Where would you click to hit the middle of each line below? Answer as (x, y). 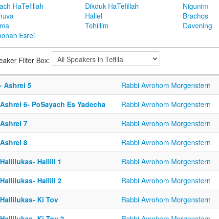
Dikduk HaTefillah (112, 6)
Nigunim (196, 6)
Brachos (196, 16)
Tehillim (97, 25)
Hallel (94, 16)
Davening (197, 25)
